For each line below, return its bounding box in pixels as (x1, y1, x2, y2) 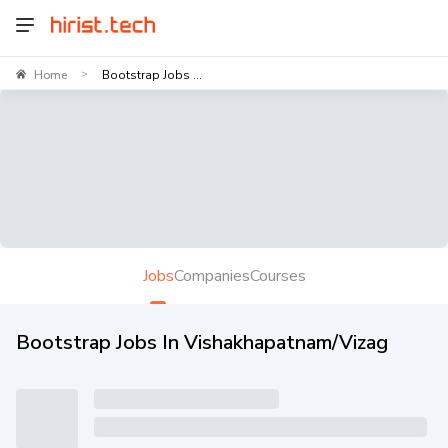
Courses (249, 264, 306, 287)
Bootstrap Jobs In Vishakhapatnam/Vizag (16, 328, 388, 356)
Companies (173, 264, 250, 287)
